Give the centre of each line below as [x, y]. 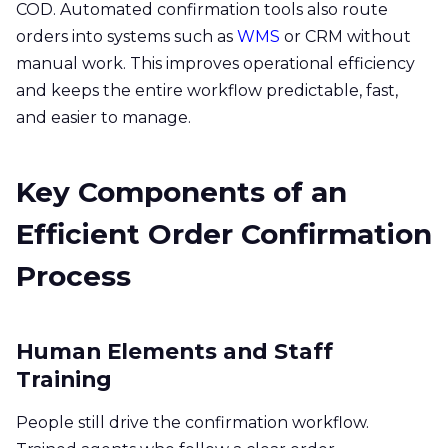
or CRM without [345, 36]
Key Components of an [181, 191]
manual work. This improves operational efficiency [215, 63]
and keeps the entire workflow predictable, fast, [207, 90]
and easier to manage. [103, 117]
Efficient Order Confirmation [224, 233]
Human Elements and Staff [174, 350]
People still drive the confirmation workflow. [192, 422]
